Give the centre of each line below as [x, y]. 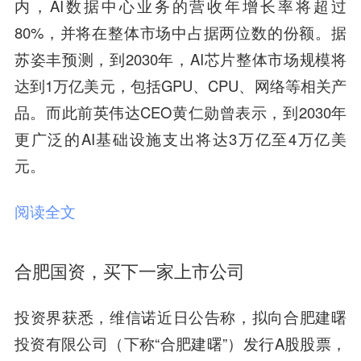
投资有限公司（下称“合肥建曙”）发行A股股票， [180, 343]
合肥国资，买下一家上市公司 [129, 271]
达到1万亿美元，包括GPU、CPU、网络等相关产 [180, 86]
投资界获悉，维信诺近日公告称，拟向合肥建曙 [180, 316]
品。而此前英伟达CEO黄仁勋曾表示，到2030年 [180, 112]
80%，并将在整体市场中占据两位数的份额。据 [180, 33]
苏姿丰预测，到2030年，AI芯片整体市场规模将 [180, 59]
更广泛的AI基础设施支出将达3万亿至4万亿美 [180, 139]
